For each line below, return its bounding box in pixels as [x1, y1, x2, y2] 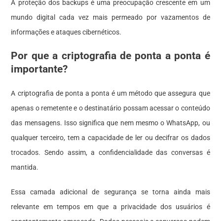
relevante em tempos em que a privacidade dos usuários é [11, 202, 210, 211]
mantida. [11, 163, 39, 171]
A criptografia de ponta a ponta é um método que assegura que [11, 89, 210, 97]
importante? [11, 63, 68, 75]
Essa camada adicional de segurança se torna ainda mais [11, 187, 210, 196]
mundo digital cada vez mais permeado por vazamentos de [11, 13, 210, 21]
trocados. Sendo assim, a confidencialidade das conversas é [11, 148, 210, 156]
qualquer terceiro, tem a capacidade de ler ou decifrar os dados [11, 133, 210, 142]
